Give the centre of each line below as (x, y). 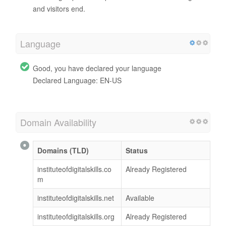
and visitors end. (59, 9)
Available (140, 198)
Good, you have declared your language (97, 68)
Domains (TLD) (63, 151)
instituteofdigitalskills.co (74, 169)
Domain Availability (58, 122)
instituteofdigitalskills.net (76, 198)
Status (137, 151)
